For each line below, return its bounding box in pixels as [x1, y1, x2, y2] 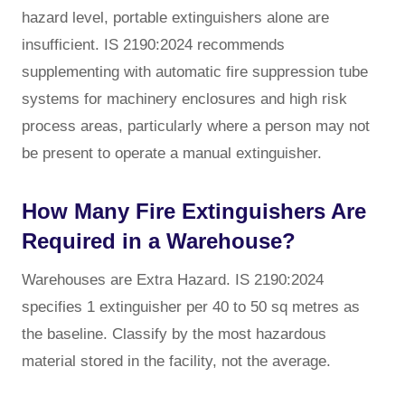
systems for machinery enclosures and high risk [22, 89, 347, 108]
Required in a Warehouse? [22, 228, 296, 253]
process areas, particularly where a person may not [22, 117, 370, 135]
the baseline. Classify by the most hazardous [22, 325, 326, 343]
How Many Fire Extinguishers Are [22, 198, 366, 223]
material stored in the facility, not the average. [22, 352, 331, 370]
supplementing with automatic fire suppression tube [22, 62, 368, 80]
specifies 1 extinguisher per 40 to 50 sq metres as [22, 297, 360, 316]
